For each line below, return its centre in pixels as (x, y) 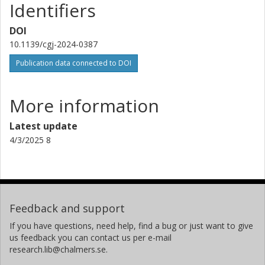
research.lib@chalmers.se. (59, 249)
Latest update (43, 126)
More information (84, 105)
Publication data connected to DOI (74, 63)
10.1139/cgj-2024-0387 (54, 44)
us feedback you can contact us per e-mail (91, 237)
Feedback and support (67, 208)
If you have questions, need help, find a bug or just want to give (131, 225)
